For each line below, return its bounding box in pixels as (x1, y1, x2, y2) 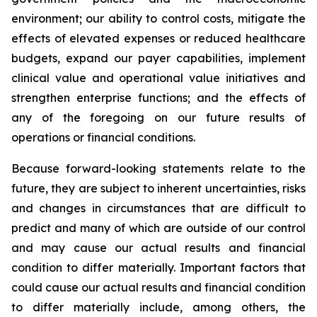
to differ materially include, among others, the (11, 300, 306, 314)
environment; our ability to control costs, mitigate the (11, 11, 306, 25)
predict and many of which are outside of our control (11, 221, 306, 235)
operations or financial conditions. (11, 130, 195, 144)
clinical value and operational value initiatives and (11, 71, 306, 85)
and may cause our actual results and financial (11, 241, 306, 255)
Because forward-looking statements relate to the (11, 161, 306, 175)
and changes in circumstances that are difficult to (11, 201, 306, 215)
